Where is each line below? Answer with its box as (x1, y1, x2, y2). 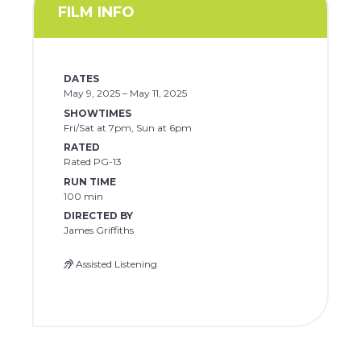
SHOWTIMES (63, 106, 131, 119)
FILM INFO (58, 2, 135, 21)
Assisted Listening (73, 258, 157, 271)
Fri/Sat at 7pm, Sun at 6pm (63, 121, 192, 134)
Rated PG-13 (63, 156, 122, 168)
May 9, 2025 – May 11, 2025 (63, 87, 187, 100)
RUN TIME (63, 175, 116, 188)
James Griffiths (63, 223, 134, 236)
